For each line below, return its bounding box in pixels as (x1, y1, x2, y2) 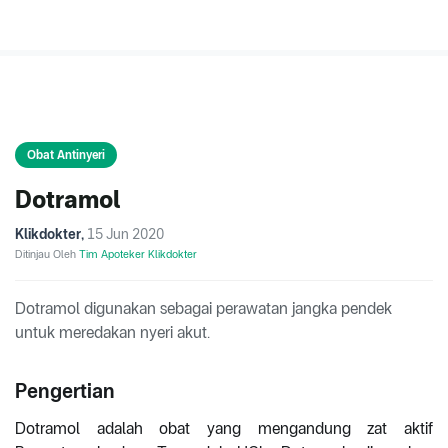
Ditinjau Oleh (15, 247, 79, 262)
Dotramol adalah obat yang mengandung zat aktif (15, 419, 433, 439)
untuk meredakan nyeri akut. (15, 323, 210, 343)
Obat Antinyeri (27, 148, 105, 163)
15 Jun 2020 (87, 226, 164, 243)
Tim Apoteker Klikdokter (79, 247, 197, 262)
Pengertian (15, 379, 115, 404)
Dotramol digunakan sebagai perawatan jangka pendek (15, 299, 392, 319)
